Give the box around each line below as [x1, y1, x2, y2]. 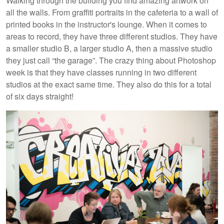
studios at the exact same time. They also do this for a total [6, 78, 211, 90]
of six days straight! [6, 90, 73, 102]
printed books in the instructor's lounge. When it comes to [6, 18, 207, 30]
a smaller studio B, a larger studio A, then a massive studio [6, 42, 212, 54]
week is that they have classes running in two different [6, 66, 196, 78]
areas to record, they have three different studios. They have [6, 30, 217, 42]
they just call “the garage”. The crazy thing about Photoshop [6, 54, 216, 66]
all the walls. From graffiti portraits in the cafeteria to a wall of [6, 6, 218, 18]
